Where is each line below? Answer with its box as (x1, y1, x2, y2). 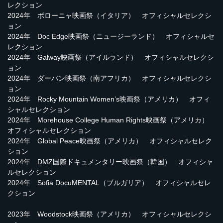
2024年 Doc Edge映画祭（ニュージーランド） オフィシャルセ (7, 32, 215, 41)
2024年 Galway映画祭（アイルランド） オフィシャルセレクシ (7, 53, 214, 62)
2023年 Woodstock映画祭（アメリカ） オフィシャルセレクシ (7, 210, 212, 219)
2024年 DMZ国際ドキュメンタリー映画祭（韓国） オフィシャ (7, 158, 213, 166)
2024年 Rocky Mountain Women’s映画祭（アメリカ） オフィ (7, 95, 210, 104)
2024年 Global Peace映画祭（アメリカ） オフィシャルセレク (7, 137, 212, 145)
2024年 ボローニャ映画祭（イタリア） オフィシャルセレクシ (7, 11, 212, 20)
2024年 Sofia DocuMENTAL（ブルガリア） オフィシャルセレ (7, 179, 211, 187)
